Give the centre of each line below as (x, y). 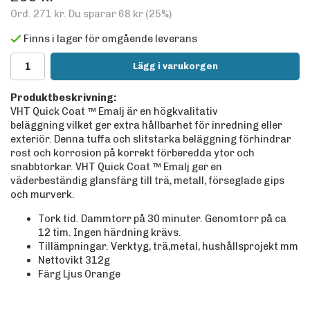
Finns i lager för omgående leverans (110, 39)
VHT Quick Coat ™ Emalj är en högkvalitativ (114, 112)
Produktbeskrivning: (63, 98)
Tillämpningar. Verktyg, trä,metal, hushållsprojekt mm (168, 246)
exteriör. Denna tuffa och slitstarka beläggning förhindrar (151, 139)
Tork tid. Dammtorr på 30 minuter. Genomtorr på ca (162, 218)
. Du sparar (91, 14)
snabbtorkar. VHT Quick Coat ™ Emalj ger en (116, 167)
